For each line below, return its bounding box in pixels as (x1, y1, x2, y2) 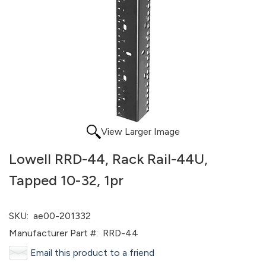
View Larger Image (100, 126, 180, 137)
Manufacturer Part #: (9, 227, 98, 239)
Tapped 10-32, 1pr (9, 172, 123, 189)
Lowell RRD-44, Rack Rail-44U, (9, 150, 208, 167)
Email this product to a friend (30, 247, 154, 258)
